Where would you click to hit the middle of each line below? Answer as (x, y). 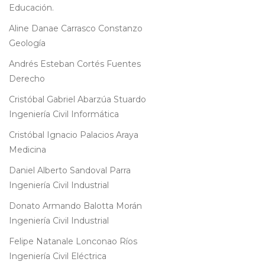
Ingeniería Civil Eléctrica (58, 256)
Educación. (31, 8)
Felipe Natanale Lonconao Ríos (73, 242)
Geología (27, 43)
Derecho (27, 79)
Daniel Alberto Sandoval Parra (70, 171)
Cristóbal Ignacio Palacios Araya (74, 135)
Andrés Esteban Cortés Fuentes (75, 64)
